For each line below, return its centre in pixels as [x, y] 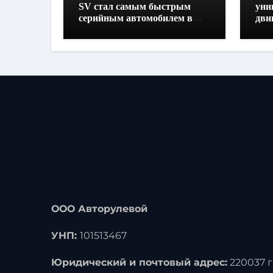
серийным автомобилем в [136, 18]
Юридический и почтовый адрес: [139, 262]
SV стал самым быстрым [135, 6]
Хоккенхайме [108, 30]
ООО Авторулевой [99, 209]
